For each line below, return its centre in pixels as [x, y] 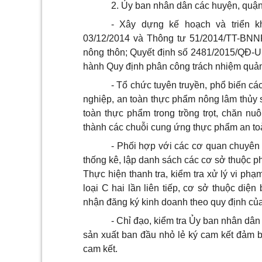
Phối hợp [136, 146]
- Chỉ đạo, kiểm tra [150, 221]
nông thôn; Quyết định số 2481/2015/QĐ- [169, 52]
